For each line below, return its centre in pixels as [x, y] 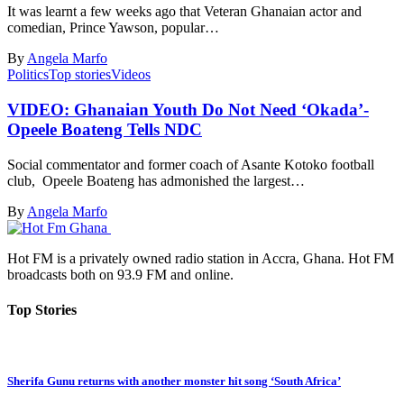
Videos [131, 75]
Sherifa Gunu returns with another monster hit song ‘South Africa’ [174, 381]
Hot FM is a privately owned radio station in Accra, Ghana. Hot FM [201, 258]
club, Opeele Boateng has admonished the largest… [156, 180]
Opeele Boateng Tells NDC [105, 130]
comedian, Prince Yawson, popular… [113, 28]
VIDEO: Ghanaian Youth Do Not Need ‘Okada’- [188, 110]
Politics [28, 75]
